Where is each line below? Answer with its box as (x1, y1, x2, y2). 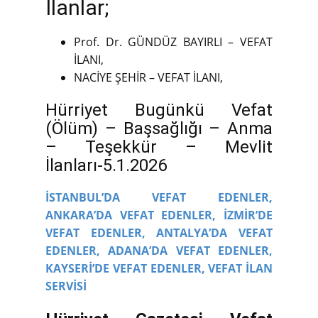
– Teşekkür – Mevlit (45, 137, 273, 158)
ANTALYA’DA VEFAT (156, 225, 273, 241)
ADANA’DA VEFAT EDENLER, (108, 243, 273, 259)
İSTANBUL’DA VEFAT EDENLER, (45, 190, 273, 206)
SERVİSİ (45, 278, 87, 295)
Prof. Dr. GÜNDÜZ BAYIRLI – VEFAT (74, 34, 273, 50)
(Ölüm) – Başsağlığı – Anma (45, 119, 273, 139)
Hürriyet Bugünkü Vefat (45, 100, 273, 121)
